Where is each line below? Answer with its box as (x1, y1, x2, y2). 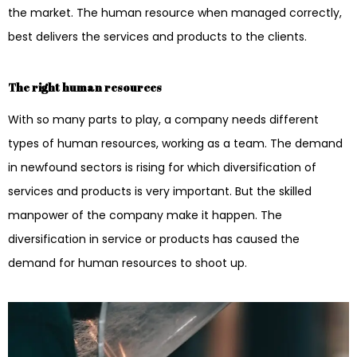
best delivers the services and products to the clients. (8, 29, 307, 45)
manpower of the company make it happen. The (8, 207, 282, 224)
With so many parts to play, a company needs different (8, 112, 319, 128)
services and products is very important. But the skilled (8, 183, 312, 200)
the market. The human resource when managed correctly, (8, 5, 342, 22)
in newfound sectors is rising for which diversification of (8, 159, 316, 176)
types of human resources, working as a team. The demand (8, 135, 343, 152)
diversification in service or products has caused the (8, 231, 300, 248)
